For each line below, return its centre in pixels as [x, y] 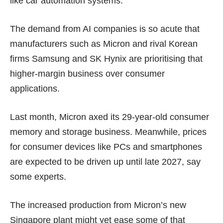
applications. [35, 89]
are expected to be [48, 162]
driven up [105, 162]
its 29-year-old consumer [159, 117]
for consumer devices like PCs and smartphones [106, 147]
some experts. [38, 177]
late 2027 [163, 162]
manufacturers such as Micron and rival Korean [104, 44]
